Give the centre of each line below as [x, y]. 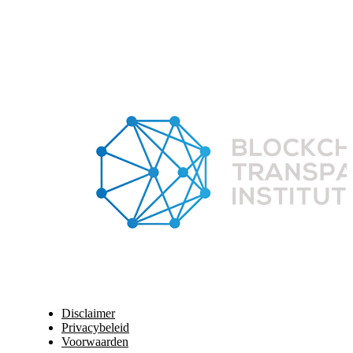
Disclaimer [88, 313]
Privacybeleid [95, 327]
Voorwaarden [95, 341]
